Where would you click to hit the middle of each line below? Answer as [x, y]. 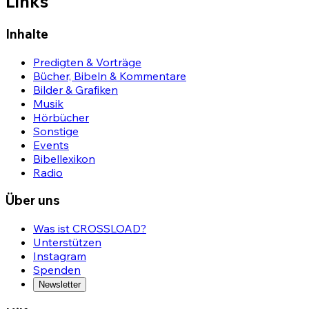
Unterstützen [67, 242]
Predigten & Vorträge [87, 62]
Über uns [33, 200]
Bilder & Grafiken [76, 89]
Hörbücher [61, 117]
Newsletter [60, 285]
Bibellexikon [64, 158]
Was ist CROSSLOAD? [90, 229]
